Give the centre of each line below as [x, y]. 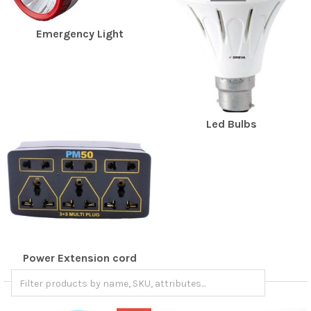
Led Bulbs [231, 124]
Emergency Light [79, 34]
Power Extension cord [79, 258]
